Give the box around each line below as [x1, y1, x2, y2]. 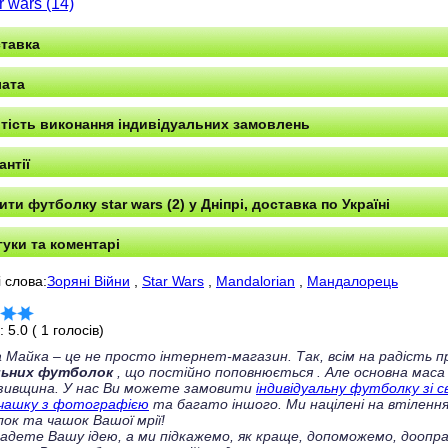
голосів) [49, 322, 104, 338]
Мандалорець [307, 273, 398, 289]
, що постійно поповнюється [113, 364, 317, 380]
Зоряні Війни [47, 273, 130, 289]
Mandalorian [216, 273, 295, 289]
